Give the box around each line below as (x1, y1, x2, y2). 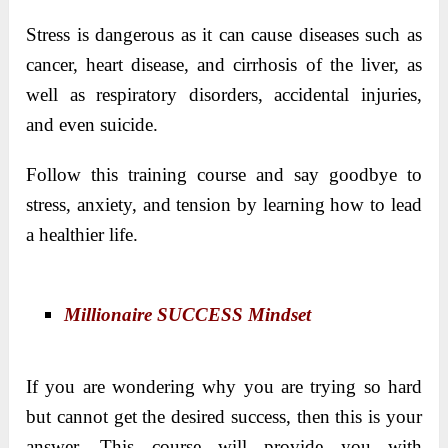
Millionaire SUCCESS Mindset (64, 303, 312, 325)
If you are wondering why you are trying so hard (26, 376, 422, 398)
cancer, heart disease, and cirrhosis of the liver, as (26, 53, 422, 75)
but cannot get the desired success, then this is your (26, 406, 422, 428)
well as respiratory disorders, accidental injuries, (26, 83, 422, 105)
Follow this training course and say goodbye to (26, 163, 422, 185)
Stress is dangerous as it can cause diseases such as (26, 23, 422, 45)
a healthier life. (26, 223, 139, 245)
